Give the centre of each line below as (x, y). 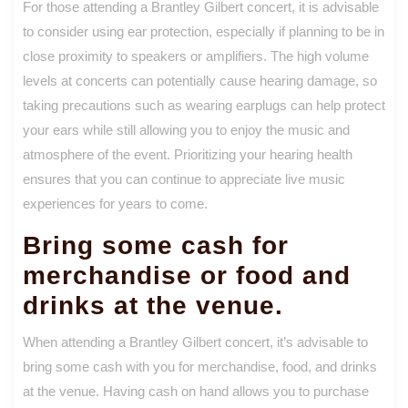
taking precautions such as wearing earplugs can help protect (204, 105)
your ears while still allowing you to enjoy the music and (186, 129)
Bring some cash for (156, 245)
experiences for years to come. (115, 203)
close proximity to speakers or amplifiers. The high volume (196, 56)
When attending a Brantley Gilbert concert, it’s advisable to (195, 342)
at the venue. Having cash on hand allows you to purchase (196, 391)
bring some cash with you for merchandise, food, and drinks (200, 366)
